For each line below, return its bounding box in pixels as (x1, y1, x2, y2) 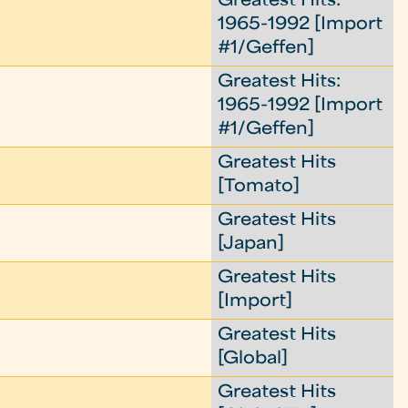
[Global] (218, 352, 289, 367)
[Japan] (218, 237, 285, 252)
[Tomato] (218, 179, 301, 195)
